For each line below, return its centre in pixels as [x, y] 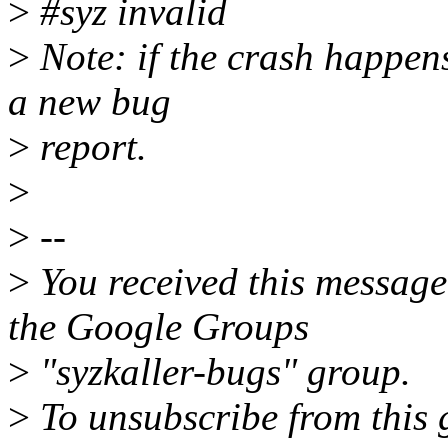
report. [88, 147]
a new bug [89, 102]
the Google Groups [158, 327]
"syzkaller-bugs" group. [220, 372]
